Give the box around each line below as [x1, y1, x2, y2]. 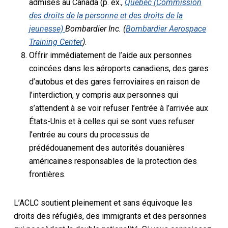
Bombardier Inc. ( [65, 23, 126, 34]
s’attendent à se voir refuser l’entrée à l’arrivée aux [28, 103, 208, 113]
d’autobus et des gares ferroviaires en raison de [28, 76, 200, 87]
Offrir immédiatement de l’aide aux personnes [28, 50, 192, 60]
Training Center [28, 37, 82, 47]
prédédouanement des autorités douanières [28, 142, 185, 153]
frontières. [28, 169, 66, 179]
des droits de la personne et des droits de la [28, 10, 183, 20]
